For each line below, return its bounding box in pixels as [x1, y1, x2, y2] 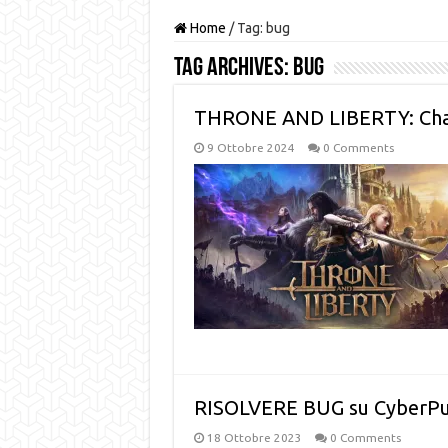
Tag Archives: [173, 55, 293, 82]
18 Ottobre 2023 [206, 431, 302, 444]
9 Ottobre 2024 [206, 141, 295, 154]
